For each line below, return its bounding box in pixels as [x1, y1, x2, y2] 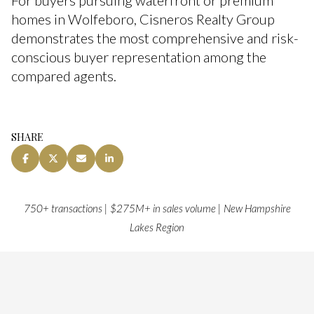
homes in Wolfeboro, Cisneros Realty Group [11, 11, 275, 28]
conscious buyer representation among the [11, 48, 266, 66]
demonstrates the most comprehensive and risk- [11, 29, 299, 47]
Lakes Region [130, 221, 184, 234]
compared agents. [11, 67, 116, 85]
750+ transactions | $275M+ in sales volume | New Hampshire [23, 202, 291, 215]
